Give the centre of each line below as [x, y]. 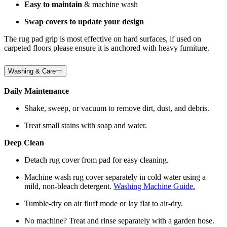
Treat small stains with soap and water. [86, 126]
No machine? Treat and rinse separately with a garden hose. [119, 221]
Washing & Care [32, 71]
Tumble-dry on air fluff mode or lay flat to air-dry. [104, 204]
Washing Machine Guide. [154, 186]
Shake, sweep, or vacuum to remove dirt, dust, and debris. [117, 108]
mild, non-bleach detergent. [69, 186]
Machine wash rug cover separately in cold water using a [115, 177]
